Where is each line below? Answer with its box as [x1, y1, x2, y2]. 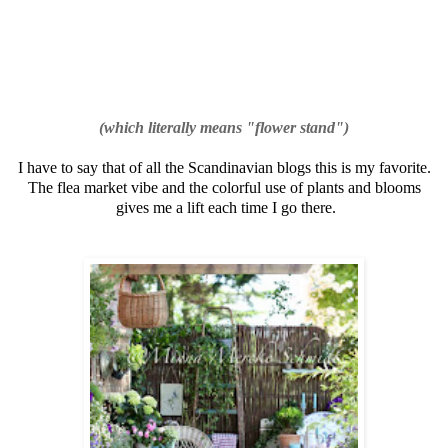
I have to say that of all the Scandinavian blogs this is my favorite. [17, 158, 431, 176]
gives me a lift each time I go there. [112, 198, 336, 216]
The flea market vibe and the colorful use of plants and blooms [27, 178, 421, 196]
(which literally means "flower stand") [99, 118, 349, 136]
